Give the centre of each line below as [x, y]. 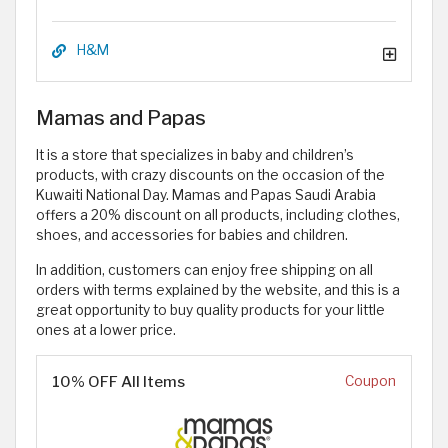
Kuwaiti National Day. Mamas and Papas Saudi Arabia [206, 195]
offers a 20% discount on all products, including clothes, [218, 215]
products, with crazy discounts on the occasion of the [210, 175]
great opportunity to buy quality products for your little [210, 310]
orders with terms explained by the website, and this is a [218, 290]
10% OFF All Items [118, 382]
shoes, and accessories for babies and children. [192, 235]
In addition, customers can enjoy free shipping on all [204, 270]
